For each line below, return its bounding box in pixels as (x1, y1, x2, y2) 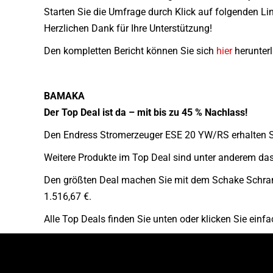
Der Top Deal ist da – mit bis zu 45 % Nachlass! (44, 107, 247, 118)
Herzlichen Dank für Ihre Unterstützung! (44, 23, 212, 34)
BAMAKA (44, 90, 85, 102)
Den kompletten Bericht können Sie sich (44, 45, 216, 57)
